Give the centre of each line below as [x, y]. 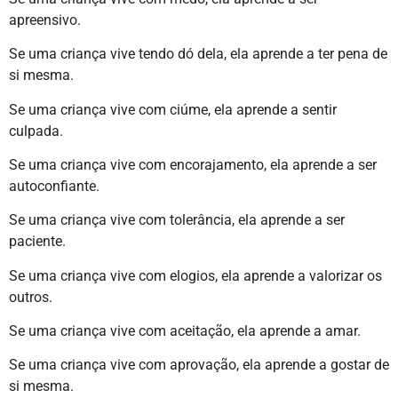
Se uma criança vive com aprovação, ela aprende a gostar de [199, 365]
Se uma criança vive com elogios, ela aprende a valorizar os [195, 275]
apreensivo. [45, 20]
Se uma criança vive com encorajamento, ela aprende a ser [193, 164]
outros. [31, 297]
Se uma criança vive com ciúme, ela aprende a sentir [173, 109]
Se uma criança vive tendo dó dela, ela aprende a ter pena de [198, 54]
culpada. [36, 131]
